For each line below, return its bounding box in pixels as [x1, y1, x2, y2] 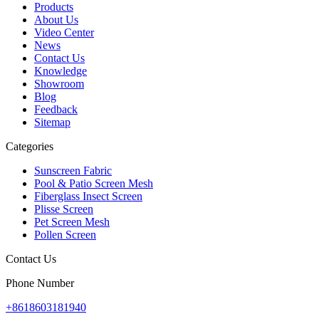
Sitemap [34, 115, 70, 128]
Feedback [34, 103, 78, 115]
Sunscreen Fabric [34, 164, 112, 177]
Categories [6, 140, 53, 152]
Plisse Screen [34, 202, 93, 215]
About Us [34, 13, 78, 26]
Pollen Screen [34, 228, 96, 241]
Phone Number [6, 276, 74, 289]
